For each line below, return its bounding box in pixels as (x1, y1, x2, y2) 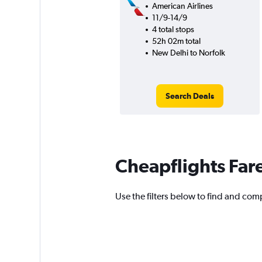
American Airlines (151, 1, 213, 11)
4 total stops (151, 25, 194, 34)
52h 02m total (151, 36, 201, 46)
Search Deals (165, 91, 214, 101)
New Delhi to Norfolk (151, 48, 225, 57)
